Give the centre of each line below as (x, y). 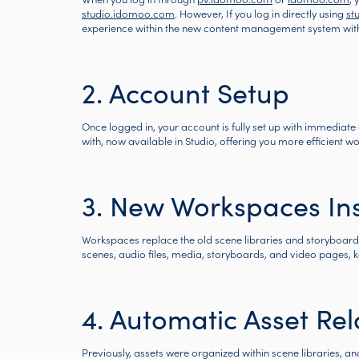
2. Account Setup (186, 92)
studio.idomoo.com (128, 13)
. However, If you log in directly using (260, 13)
